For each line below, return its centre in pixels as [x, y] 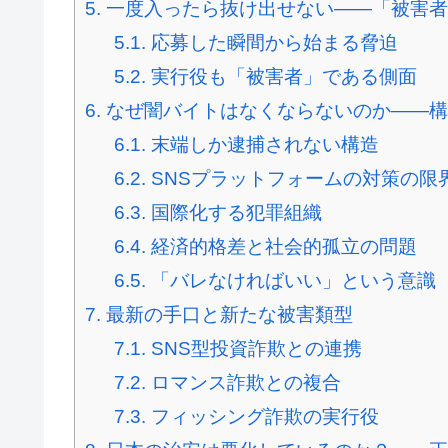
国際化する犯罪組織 [233, 213]
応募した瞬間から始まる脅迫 [271, 43]
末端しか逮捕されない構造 [262, 145]
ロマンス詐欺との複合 [243, 383]
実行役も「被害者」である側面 [281, 77]
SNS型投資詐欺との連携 [253, 349]
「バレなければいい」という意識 [290, 281]
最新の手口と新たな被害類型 [227, 315]
